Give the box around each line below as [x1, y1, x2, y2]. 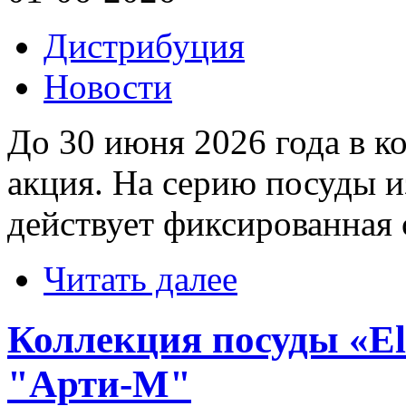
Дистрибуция [43, 26, 245, 66]
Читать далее [43, 259, 237, 299]
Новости [43, 67, 172, 107]
